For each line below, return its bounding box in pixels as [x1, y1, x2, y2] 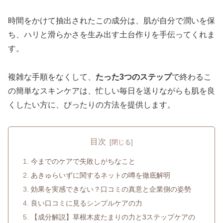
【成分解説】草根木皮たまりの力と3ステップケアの [31, 213, 196, 221]
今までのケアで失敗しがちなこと [31, 157, 136, 166]
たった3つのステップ [96, 72, 172, 81]
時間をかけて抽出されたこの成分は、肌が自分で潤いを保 [8, 16, 215, 25]
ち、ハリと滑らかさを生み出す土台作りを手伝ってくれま [8, 30, 215, 39]
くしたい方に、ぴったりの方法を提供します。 [8, 100, 175, 109]
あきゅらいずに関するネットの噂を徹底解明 [31, 171, 171, 180]
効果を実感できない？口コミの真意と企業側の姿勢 [31, 185, 192, 194]
